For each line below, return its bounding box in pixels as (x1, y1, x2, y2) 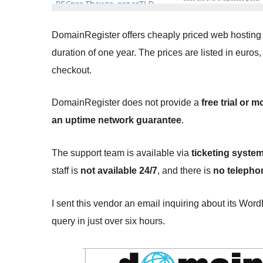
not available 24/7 (80, 166, 157, 176)
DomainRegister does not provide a (52, 97, 201, 108)
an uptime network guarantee (52, 115, 181, 126)
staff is (52, 166, 80, 176)
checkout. (52, 65, 92, 76)
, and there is (157, 166, 213, 176)
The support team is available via (52, 148, 191, 159)
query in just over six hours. (52, 215, 165, 226)
